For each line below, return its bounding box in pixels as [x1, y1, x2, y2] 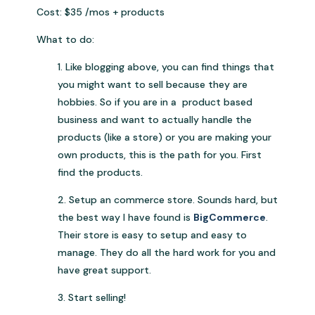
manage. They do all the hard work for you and [58, 246, 276, 259]
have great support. [58, 264, 152, 277]
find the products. [58, 166, 143, 179]
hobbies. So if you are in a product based [58, 96, 253, 109]
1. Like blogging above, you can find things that [58, 60, 275, 74]
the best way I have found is [58, 211, 194, 224]
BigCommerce [193, 211, 266, 224]
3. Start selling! [58, 291, 127, 304]
